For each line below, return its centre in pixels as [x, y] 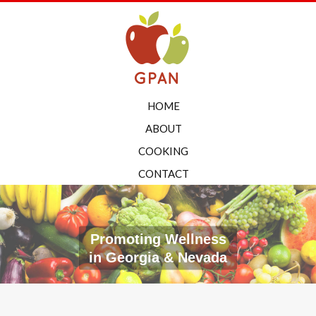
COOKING [163, 151]
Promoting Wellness [158, 239]
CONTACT [163, 174]
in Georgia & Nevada [158, 258]
